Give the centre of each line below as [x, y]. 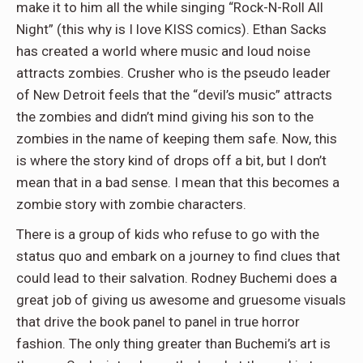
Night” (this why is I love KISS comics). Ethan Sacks [171, 30]
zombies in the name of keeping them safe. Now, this [177, 139]
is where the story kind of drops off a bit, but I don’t [171, 161]
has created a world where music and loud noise [163, 51]
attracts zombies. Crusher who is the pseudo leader [173, 73]
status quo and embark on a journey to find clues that [178, 256]
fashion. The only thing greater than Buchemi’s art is [173, 344]
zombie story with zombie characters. [131, 205]
